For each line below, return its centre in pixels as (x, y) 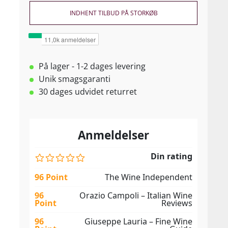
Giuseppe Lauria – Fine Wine (138, 221)
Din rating (172, 156)
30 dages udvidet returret (88, 92)
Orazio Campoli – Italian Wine (136, 195)
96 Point (51, 177)
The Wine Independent (149, 177)
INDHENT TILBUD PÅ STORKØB (113, 13)
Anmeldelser (113, 135)
